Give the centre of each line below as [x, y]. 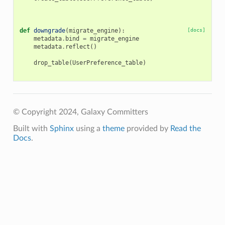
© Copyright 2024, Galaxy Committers [80, 112]
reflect [77, 47]
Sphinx [62, 129]
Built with [31, 129]
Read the [185, 129]
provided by [147, 129]
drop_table [51, 63]
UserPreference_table [107, 63]
